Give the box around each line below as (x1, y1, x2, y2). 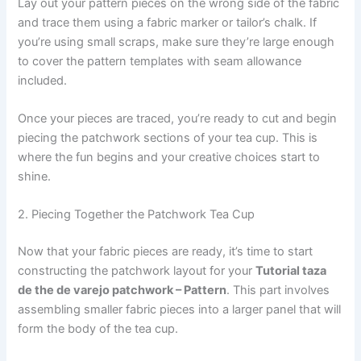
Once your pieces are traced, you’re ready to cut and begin (18, 110, 338, 126)
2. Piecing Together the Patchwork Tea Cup (18, 207, 255, 222)
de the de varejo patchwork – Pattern (18, 283, 227, 298)
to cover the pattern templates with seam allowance (18, 53, 302, 68)
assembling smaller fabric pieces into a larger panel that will (18, 302, 342, 317)
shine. (18, 168, 52, 184)
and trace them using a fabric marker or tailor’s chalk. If (18, 15, 317, 30)
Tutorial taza (255, 263, 327, 279)
